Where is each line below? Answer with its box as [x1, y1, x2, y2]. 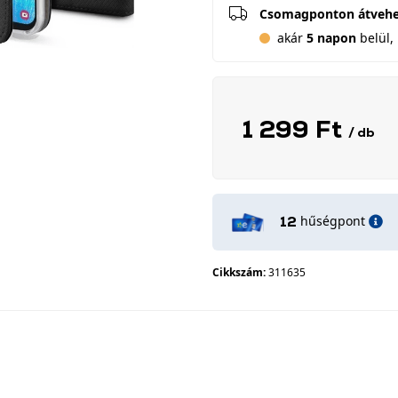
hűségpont [300, 212, 365, 229]
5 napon [306, 29, 356, 46]
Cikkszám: [212, 265, 268, 280]
